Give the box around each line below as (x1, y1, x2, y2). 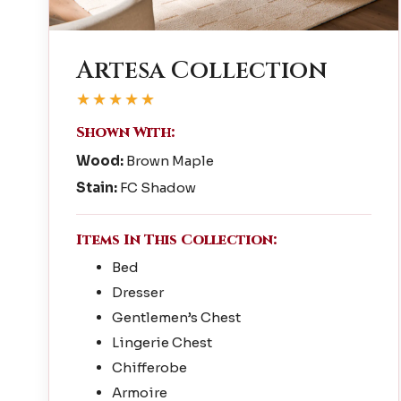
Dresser (111, 284, 164, 302)
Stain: (75, 179, 117, 197)
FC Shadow (116, 179, 196, 197)
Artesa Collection (75, 55, 328, 88)
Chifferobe (111, 359, 187, 377)
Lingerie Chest (111, 334, 212, 352)
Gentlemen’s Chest (111, 309, 241, 327)
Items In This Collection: (75, 230, 277, 251)
